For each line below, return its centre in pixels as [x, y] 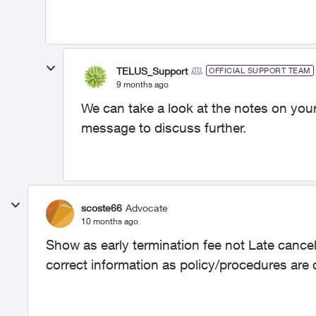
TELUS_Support [152, 71]
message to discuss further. [164, 128]
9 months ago [142, 84]
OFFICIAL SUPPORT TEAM [260, 70]
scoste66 [102, 207]
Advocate [147, 207]
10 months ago [110, 221]
